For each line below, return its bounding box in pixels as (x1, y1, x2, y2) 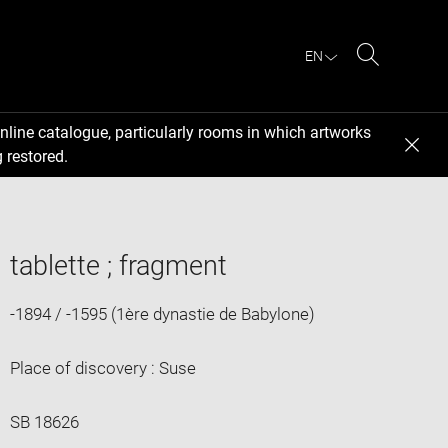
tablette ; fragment (9, 249, 227, 282)
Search (367, 68, 420, 88)
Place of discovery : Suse (9, 357, 196, 378)
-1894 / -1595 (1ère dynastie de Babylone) (9, 303, 315, 324)
